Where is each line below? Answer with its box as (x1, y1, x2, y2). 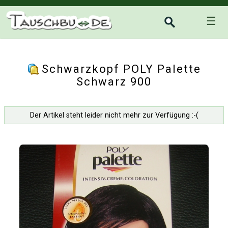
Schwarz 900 (76, 75, 152, 88)
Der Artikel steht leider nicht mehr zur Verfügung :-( (30, 111, 198, 120)
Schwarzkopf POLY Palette (42, 63, 201, 75)
